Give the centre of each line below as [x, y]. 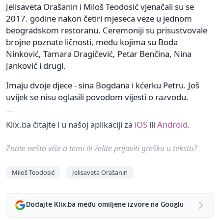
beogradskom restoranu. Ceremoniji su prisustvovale [107, 30]
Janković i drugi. [36, 65]
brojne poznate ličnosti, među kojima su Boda [92, 42]
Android [172, 124]
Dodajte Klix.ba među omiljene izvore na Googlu [105, 205]
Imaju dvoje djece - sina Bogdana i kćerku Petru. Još [103, 85]
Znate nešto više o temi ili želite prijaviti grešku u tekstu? [101, 148]
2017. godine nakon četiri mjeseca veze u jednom [99, 18]
